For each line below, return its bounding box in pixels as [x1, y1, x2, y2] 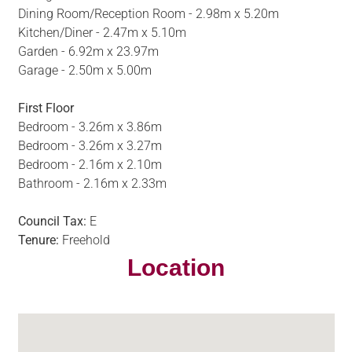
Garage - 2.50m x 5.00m [17, 63, 152, 79]
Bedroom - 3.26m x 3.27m [17, 138, 162, 154]
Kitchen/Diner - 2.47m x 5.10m [17, 25, 186, 41]
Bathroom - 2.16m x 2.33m [17, 176, 167, 192]
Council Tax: [17, 214, 86, 229]
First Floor [17, 101, 74, 116]
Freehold [58, 233, 110, 248]
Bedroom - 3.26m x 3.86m [17, 119, 162, 135]
